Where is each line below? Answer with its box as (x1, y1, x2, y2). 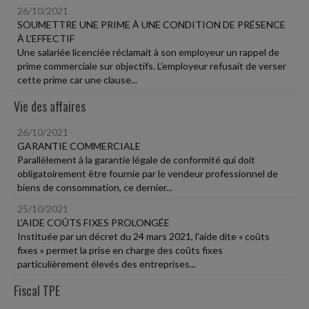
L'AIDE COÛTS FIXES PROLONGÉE (17, 217, 170, 228)
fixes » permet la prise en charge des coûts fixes (17, 244, 223, 256)
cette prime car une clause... (17, 74, 137, 86)
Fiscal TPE (14, 281, 60, 299)
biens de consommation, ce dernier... (17, 181, 172, 193)
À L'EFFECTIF (17, 32, 74, 44)
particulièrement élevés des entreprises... (17, 258, 196, 270)
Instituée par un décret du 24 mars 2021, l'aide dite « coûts (17, 230, 270, 242)
